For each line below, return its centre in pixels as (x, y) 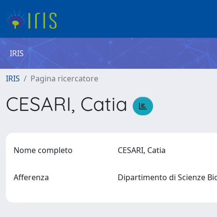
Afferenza (31, 177)
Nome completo (43, 150)
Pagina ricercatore (64, 78)
